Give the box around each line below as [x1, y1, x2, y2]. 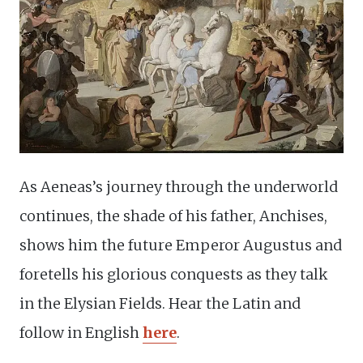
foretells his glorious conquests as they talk [19, 265, 328, 284]
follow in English [19, 323, 143, 343]
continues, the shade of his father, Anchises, [19, 207, 327, 226]
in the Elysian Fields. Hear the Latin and [19, 294, 301, 314]
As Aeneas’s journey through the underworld [19, 177, 338, 197]
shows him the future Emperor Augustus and [19, 236, 342, 255]
